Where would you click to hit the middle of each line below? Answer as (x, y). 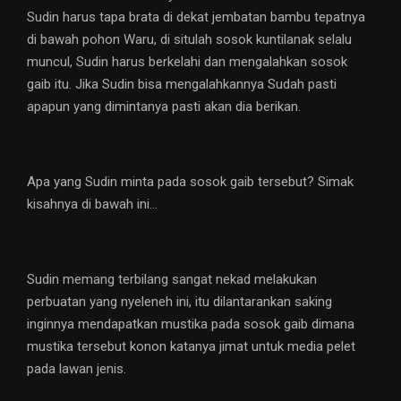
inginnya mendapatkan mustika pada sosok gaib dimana (191, 324)
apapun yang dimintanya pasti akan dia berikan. (164, 107)
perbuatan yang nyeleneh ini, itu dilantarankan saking (179, 302)
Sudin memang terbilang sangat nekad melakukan (172, 280)
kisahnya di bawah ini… (92, 205)
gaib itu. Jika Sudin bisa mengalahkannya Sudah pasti (182, 85)
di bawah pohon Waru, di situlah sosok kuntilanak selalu (189, 40)
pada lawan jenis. (77, 369)
